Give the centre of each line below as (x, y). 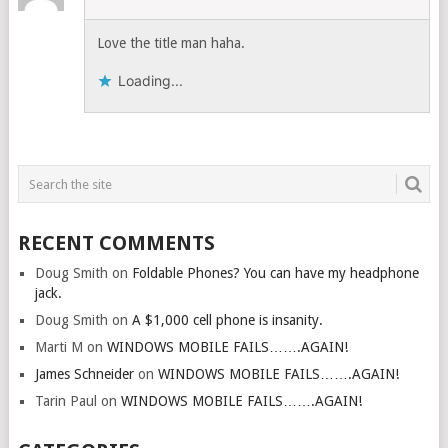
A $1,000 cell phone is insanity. (227, 320)
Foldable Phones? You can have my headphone (275, 273)
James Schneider (84, 374)
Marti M (58, 347)
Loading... (151, 81)
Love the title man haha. (171, 43)
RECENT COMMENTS (116, 243)
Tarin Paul (65, 401)
